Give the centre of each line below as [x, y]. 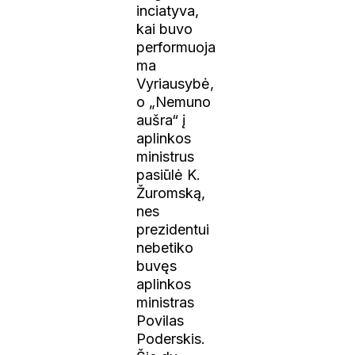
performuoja [176, 47]
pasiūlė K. [169, 174]
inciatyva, [168, 10]
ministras [166, 302]
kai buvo [165, 29]
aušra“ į [161, 120]
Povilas [160, 320]
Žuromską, [171, 193]
